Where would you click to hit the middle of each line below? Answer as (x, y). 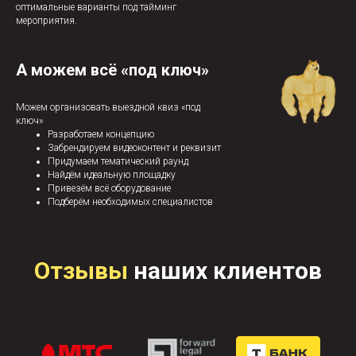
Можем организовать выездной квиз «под (108, 107)
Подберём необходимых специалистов (130, 202)
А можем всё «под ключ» (112, 70)
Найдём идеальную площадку (112, 175)
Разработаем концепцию (101, 134)
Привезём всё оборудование (109, 188)
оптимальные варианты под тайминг (96, 7)
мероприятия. (46, 21)
